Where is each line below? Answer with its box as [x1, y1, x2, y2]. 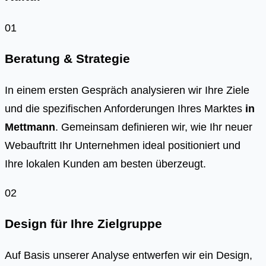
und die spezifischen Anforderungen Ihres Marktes [5, 102, 245, 115]
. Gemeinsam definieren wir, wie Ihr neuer [55, 121, 252, 134]
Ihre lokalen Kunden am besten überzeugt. [5, 157, 206, 170]
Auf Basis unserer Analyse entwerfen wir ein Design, [5, 249, 252, 262]
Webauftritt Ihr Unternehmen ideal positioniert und [5, 139, 240, 152]
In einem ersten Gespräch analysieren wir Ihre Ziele [5, 84, 249, 97]
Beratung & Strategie [5, 51, 130, 66]
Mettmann [5, 121, 55, 134]
